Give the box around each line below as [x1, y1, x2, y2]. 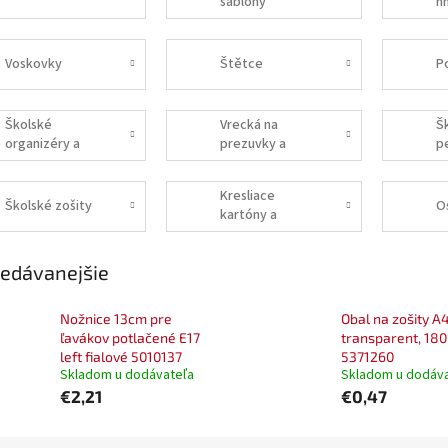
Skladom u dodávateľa [60, 365, 194, 386]
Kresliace [220, 186, 276, 207]
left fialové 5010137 [60, 348, 182, 366]
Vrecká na [220, 115, 279, 136]
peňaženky [220, 153, 287, 174]
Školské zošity [4, 195, 92, 216]
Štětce [220, 53, 264, 74]
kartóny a [220, 205, 278, 226]
